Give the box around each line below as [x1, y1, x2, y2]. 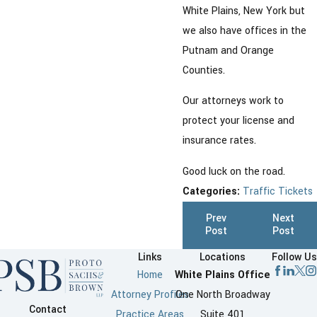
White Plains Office [175, 267, 271, 282]
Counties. [183, 62, 225, 78]
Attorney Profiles [111, 287, 190, 302]
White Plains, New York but [183, 3, 305, 18]
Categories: [183, 183, 243, 199]
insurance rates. [183, 133, 256, 149]
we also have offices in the [183, 23, 306, 38]
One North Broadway [175, 287, 270, 302]
